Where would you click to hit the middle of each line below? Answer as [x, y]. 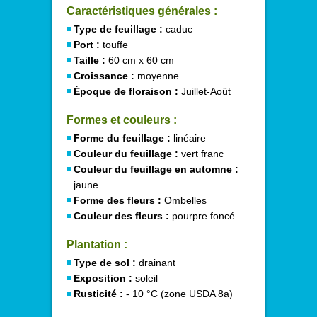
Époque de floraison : [126, 91]
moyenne [157, 75]
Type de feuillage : [118, 29]
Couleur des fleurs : [121, 215]
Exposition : [103, 278]
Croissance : [104, 75]
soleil [145, 278]
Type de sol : [105, 262]
